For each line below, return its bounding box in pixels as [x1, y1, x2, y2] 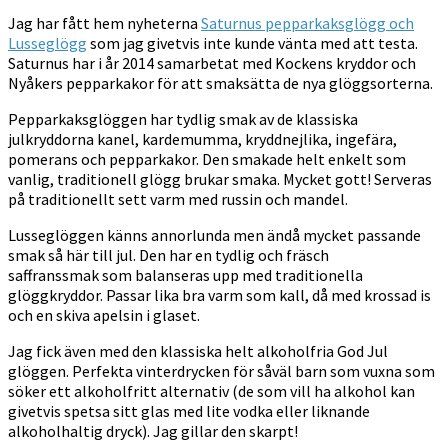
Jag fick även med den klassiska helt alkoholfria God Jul [8, 340, 388, 361]
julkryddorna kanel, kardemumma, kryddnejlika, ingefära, [8, 128, 397, 149]
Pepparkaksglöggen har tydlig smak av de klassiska [8, 108, 358, 129]
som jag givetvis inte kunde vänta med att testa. [87, 32, 418, 53]
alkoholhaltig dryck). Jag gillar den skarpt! [8, 420, 298, 441]
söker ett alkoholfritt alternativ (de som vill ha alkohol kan [8, 380, 415, 401]
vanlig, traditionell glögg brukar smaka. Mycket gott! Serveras [8, 168, 432, 189]
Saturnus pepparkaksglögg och [201, 12, 414, 33]
